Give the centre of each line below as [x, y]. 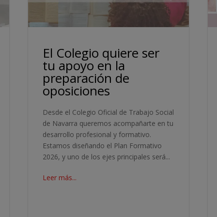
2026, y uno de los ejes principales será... [107, 156]
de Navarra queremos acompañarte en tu [108, 123]
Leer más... [60, 177]
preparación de [86, 78]
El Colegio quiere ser [101, 53]
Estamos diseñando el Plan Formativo [102, 145]
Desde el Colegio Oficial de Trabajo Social [108, 112]
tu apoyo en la [84, 65]
